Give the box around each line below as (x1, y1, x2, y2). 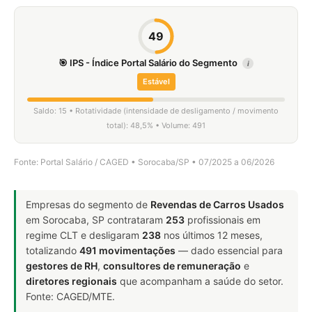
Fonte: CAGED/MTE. (26, 290, 115, 302)
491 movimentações (79, 244, 175, 256)
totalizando (26, 244, 79, 256)
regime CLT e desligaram (26, 229, 142, 241)
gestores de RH (26, 260, 97, 272)
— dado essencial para (175, 244, 283, 256)
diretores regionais (26, 275, 117, 287)
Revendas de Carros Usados (150, 198, 284, 210)
